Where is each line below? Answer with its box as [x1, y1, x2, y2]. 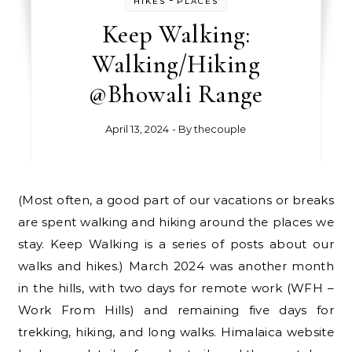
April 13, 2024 [105, 123, 170, 136]
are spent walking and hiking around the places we [18, 214, 334, 230]
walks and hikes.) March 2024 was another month [18, 258, 334, 274]
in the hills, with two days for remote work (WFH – [18, 280, 334, 296]
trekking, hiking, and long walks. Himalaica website [18, 324, 334, 340]
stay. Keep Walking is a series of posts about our [18, 236, 334, 252]
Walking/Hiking [92, 49, 260, 80]
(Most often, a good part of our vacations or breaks [18, 192, 35, 208]
